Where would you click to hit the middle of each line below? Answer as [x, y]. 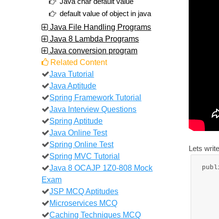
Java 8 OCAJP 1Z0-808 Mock [101, 167]
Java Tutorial [72, 74]
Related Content [78, 62]
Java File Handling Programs [100, 27]
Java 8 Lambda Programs [94, 38]
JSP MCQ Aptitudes [84, 191]
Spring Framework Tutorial [96, 97]
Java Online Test [78, 132]
